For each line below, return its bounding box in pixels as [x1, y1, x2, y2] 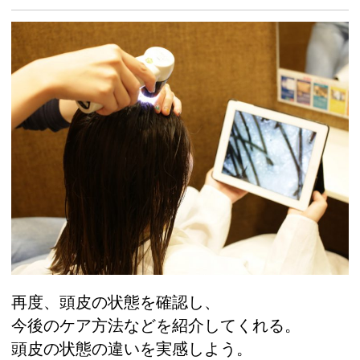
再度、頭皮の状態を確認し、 [11, 292, 220, 311]
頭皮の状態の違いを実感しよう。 [11, 339, 252, 358]
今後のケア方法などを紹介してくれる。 [11, 316, 301, 334]
